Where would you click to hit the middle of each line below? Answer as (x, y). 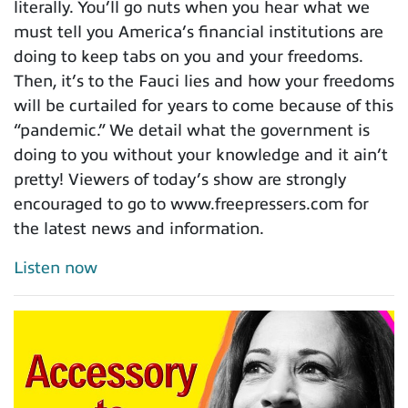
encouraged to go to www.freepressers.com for (191, 204)
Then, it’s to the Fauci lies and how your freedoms (204, 81)
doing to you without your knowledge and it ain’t (201, 154)
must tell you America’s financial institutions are (199, 31)
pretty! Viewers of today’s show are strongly (180, 179)
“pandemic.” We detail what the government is (192, 130)
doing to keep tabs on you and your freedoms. (188, 56)
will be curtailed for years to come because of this (204, 105)
